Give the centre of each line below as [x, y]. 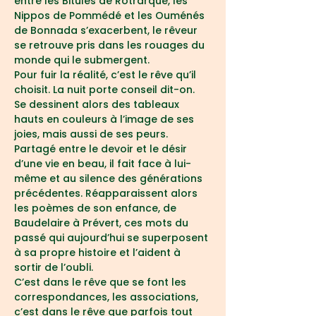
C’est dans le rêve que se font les [102, 282]
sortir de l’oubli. [54, 267]
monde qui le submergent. [82, 60]
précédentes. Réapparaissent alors [107, 193]
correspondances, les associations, [108, 297]
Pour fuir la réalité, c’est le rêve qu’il [107, 75]
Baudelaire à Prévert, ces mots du [103, 223]
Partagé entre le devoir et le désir [102, 149]
